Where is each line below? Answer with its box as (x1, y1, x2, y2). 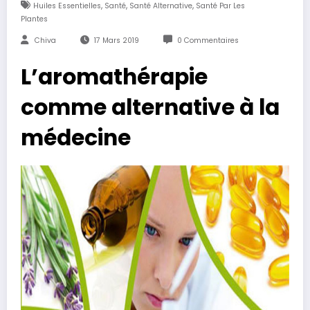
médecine (21, 122, 131, 154)
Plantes (21, 14, 48, 25)
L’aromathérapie (21, 62, 208, 93)
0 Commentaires (176, 35, 239, 46)
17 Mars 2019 (93, 35, 139, 46)
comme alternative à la (21, 92, 280, 123)
